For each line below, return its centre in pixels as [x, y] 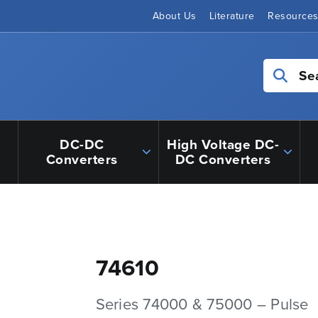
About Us [174, 16]
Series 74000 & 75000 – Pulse [202, 304]
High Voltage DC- [223, 144]
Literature [232, 16]
